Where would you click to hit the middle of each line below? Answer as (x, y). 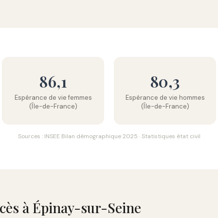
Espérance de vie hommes (165, 98)
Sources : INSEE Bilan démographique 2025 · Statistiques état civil (109, 136)
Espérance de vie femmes (53, 98)
